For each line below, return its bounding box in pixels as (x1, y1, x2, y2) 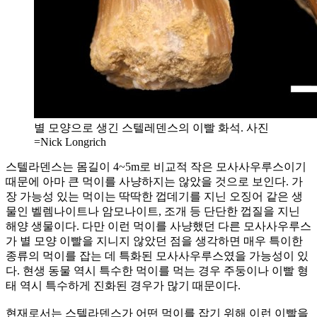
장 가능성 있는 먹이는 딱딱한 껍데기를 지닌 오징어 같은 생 (6, 190, 303, 202)
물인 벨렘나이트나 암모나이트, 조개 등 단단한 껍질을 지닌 (6, 204, 300, 217)
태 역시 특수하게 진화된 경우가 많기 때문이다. (6, 279, 241, 292)
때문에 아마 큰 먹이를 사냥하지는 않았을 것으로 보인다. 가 (6, 175, 303, 188)
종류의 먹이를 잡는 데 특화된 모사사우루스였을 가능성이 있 (6, 249, 309, 262)
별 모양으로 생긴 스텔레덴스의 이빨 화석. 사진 (34, 121, 269, 134)
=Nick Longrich (34, 135, 106, 148)
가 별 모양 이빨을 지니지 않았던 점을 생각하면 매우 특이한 (6, 234, 303, 247)
